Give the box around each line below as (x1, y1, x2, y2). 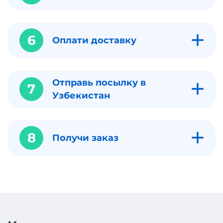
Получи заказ (52, 132, 118, 143)
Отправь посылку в (52, 77, 146, 88)
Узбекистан (52, 90, 110, 101)
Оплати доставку (52, 34, 139, 46)
